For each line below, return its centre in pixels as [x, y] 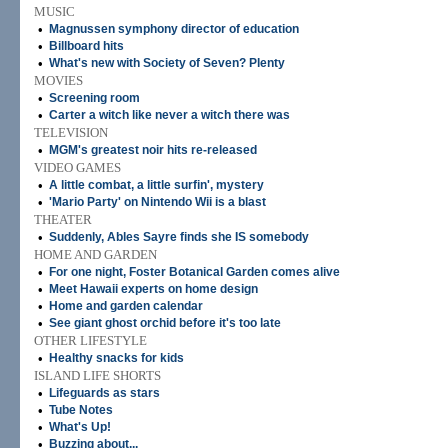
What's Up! [80, 427]
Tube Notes [81, 410]
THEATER [63, 219]
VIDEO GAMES [77, 167]
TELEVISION [71, 132]
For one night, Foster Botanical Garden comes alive [194, 272]
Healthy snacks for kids [116, 358]
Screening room [94, 98]
